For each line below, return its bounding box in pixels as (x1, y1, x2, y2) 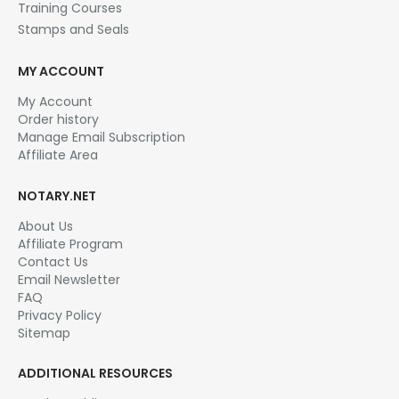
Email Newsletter (18, 270, 120, 289)
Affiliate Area (18, 146, 98, 165)
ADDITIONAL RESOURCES (18, 363, 173, 382)
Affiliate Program (18, 234, 123, 253)
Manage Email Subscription (18, 128, 185, 147)
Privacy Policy (18, 305, 102, 324)
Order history (18, 110, 99, 129)
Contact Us (18, 252, 88, 271)
